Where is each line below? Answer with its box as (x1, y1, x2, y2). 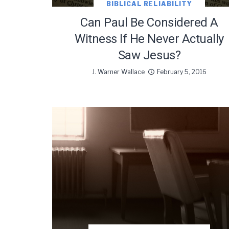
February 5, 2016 (157, 67, 207, 76)
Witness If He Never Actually (75, 31, 224, 46)
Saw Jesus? (118, 48, 181, 62)
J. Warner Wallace (92, 67, 145, 76)
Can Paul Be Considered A (80, 15, 218, 30)
